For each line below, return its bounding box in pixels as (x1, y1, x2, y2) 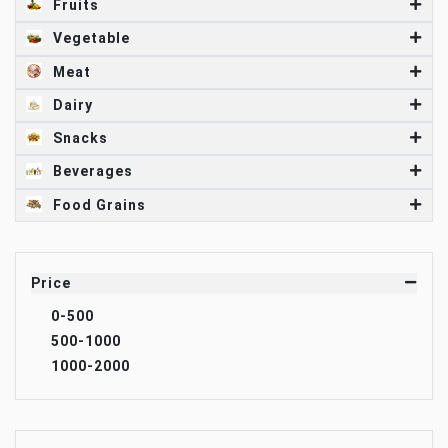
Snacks (49, 130, 108, 147)
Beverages (49, 163, 133, 180)
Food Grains (49, 196, 146, 213)
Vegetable (49, 30, 130, 47)
